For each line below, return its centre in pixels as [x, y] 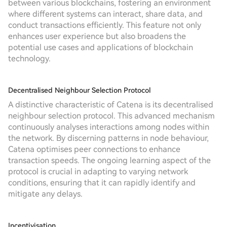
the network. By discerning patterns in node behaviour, [108, 138]
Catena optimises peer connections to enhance [94, 149]
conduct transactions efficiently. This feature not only [105, 25]
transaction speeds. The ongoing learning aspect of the [109, 160]
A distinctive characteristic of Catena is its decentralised [111, 105]
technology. [29, 59]
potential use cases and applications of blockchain [101, 47]
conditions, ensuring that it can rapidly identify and [102, 183]
